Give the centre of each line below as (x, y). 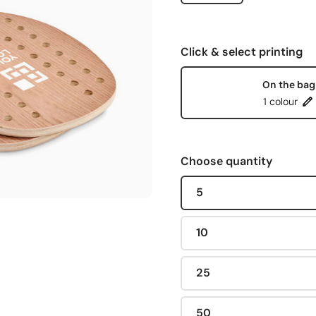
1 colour (280, 102)
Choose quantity (226, 161)
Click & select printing (242, 51)
